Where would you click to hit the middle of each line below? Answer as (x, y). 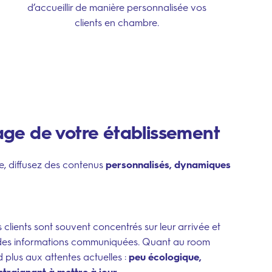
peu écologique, (164, 257)
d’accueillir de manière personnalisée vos (117, 8)
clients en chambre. (117, 23)
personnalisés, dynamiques (168, 165)
